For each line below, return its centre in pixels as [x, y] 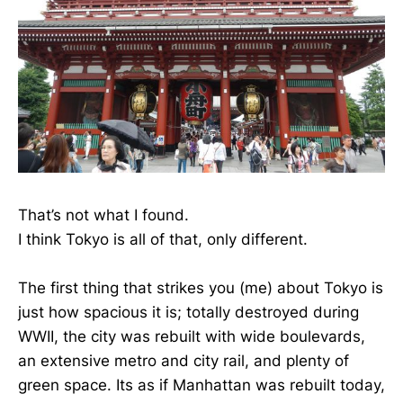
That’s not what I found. [103, 215]
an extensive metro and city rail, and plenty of [184, 361]
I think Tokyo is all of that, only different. [163, 239]
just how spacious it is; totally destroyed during [188, 313]
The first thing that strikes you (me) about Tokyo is [201, 288]
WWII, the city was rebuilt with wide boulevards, [192, 337]
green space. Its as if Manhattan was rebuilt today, [201, 385]
